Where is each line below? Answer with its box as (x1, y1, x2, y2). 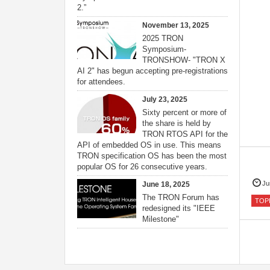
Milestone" (142, 215, 179, 224)
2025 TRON (142, 34, 183, 43)
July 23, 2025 (142, 95, 187, 104)
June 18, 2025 (142, 180, 190, 189)
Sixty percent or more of (142, 108, 227, 117)
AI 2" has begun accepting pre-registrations (77, 66, 228, 75)
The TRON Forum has (142, 193, 219, 202)
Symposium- (142, 45, 186, 54)
